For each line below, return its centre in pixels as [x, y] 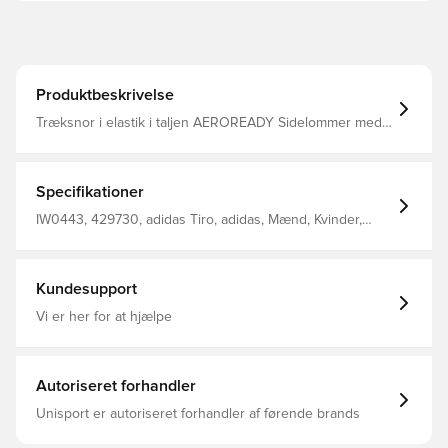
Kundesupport [86, 289]
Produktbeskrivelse [105, 95]
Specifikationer [90, 192]
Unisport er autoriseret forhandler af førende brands [198, 414]
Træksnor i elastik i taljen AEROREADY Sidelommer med [209, 123]
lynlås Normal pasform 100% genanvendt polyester [263, 139]
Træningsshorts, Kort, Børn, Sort [135, 236]
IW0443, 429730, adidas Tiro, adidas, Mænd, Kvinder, [199, 220]
